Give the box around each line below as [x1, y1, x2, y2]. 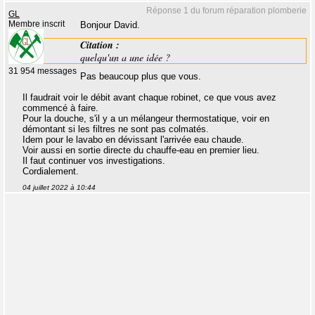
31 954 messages [8, 67, 77, 75]
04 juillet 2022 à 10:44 [22, 184, 96, 192]
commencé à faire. [22, 103, 98, 114]
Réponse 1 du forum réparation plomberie [146, 6, 307, 15]
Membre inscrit [8, 20, 65, 28]
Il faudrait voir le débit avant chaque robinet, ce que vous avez [22, 92, 276, 103]
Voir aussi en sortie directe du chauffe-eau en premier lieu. [22, 145, 259, 156]
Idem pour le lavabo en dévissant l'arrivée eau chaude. [22, 134, 244, 146]
